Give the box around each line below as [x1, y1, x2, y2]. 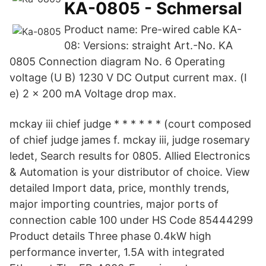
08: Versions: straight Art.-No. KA [64, 39, 233, 52]
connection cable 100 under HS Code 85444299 [9, 214, 253, 226]
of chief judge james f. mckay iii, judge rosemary [9, 134, 250, 146]
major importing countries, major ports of [9, 198, 218, 210]
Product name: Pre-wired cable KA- [64, 23, 242, 36]
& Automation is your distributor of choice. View [9, 166, 250, 178]
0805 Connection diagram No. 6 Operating [9, 55, 225, 68]
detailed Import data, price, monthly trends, [9, 182, 229, 194]
